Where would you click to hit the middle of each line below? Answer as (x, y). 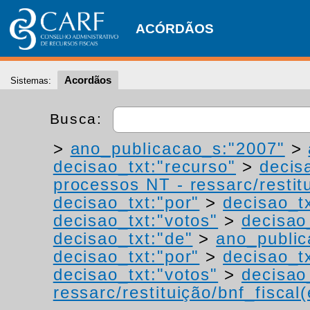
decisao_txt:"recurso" (145, 166)
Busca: (79, 118)
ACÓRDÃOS (175, 29)
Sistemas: (31, 81)
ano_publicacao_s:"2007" (177, 148)
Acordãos (88, 80)
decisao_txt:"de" (123, 238)
